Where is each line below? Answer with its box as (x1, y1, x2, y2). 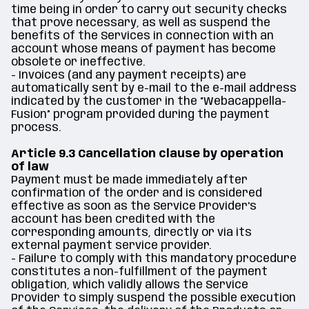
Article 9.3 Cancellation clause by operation (11, 148, 283, 160)
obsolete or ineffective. (11, 57, 145, 68)
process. (11, 122, 61, 134)
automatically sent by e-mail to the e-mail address (11, 83, 297, 94)
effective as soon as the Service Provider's (11, 201, 257, 212)
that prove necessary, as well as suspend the (11, 17, 270, 29)
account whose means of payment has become (11, 43, 276, 55)
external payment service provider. (11, 240, 211, 252)
